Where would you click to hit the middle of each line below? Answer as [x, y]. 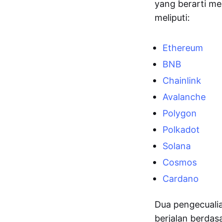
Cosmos [180, 162]
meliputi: [172, 18]
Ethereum [183, 48]
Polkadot [181, 130]
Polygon [180, 113]
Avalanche [184, 97]
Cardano [181, 179]
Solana [177, 146]
